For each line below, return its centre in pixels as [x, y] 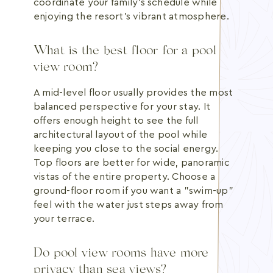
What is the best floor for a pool [125, 51]
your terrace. [64, 219]
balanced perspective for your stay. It [122, 107]
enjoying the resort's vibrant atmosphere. [131, 16]
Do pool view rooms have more [121, 254]
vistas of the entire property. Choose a [125, 177]
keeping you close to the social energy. [126, 149]
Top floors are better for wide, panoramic [132, 163]
